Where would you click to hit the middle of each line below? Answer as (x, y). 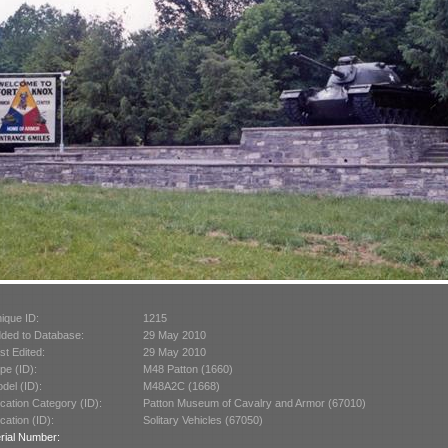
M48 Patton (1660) (187, 368)
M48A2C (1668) (181, 385)
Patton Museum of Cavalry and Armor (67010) (254, 402)
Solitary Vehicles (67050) (202, 419)
